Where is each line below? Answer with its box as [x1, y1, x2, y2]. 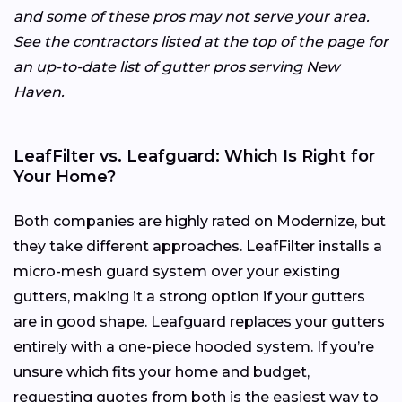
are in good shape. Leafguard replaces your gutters [13, 312, 385, 330]
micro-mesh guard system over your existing [13, 262, 340, 280]
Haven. [13, 83, 65, 100]
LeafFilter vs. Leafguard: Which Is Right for [13, 145, 375, 166]
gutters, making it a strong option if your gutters [13, 287, 365, 305]
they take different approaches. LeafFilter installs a [13, 237, 382, 255]
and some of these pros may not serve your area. [13, 7, 370, 25]
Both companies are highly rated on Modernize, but [13, 212, 386, 230]
